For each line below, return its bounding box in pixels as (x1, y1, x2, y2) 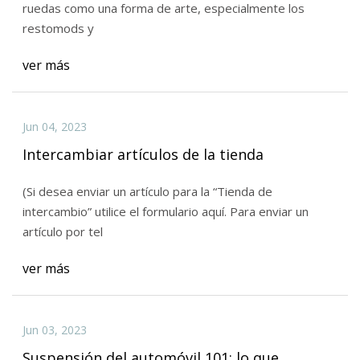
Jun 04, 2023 (22, 118, 87, 134)
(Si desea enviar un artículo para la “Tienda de (22, 183, 272, 200)
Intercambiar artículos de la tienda (22, 144, 264, 164)
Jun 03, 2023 (22, 322, 87, 338)
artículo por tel (22, 223, 103, 240)
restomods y (22, 20, 94, 37)
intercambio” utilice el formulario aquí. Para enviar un (22, 203, 309, 220)
